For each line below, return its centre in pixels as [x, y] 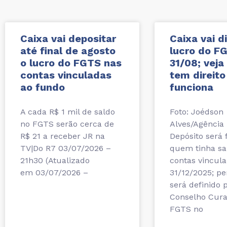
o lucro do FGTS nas [71, 63]
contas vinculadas [66, 75]
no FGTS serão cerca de [67, 124]
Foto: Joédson [197, 112]
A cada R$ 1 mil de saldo [68, 112]
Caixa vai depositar [68, 39]
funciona [192, 87]
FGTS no [186, 209]
